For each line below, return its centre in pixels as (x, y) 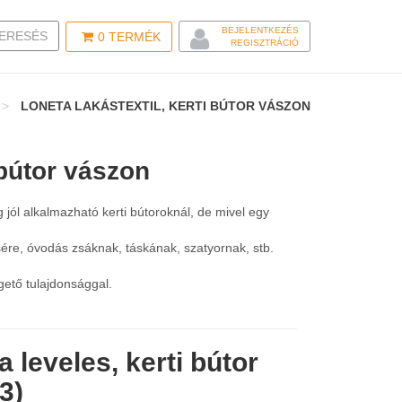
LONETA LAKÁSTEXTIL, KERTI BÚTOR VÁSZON (166, 106)
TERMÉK (133, 36)
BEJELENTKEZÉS (260, 30)
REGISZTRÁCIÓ (265, 43)
